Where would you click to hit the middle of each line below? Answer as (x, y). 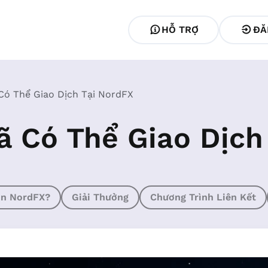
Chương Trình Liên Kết (203, 197)
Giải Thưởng (100, 197)
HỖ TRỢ (180, 30)
